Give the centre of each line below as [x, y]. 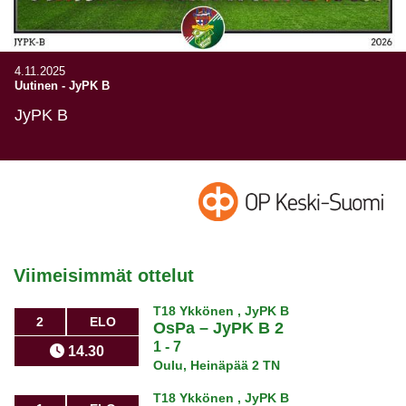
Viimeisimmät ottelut [104, 276]
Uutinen [36, 85]
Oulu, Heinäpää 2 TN [217, 366]
